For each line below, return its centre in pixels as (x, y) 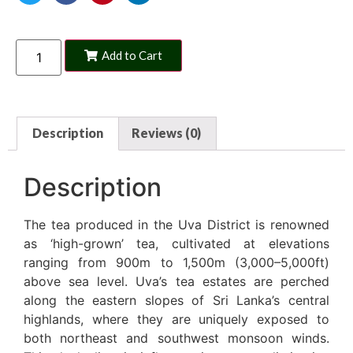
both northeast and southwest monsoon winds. (176, 338)
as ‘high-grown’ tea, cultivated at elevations (176, 244)
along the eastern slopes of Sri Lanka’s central (176, 301)
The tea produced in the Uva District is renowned (176, 225)
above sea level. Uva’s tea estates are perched (176, 282)
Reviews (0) (166, 133)
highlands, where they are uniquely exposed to (176, 320)
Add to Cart (132, 55)
